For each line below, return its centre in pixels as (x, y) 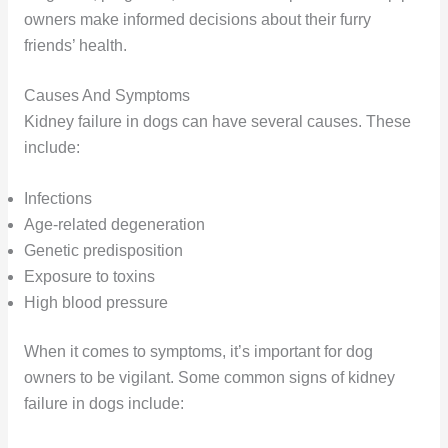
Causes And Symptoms (106, 96)
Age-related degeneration (114, 225)
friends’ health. (75, 45)
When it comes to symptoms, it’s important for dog (198, 352)
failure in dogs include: (103, 404)
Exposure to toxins (89, 277)
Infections (57, 199)
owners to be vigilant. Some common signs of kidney (209, 378)
